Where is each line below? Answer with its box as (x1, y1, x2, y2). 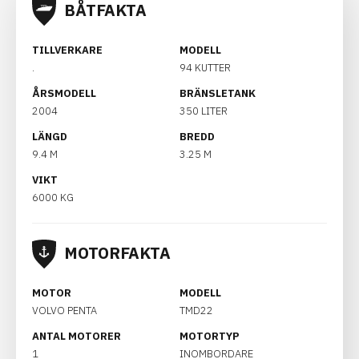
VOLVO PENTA (32, 303, 97, 317)
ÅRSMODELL (32, 86, 96, 100)
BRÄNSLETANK (179, 86, 256, 100)
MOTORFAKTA (64, 241, 171, 264)
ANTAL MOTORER (32, 329, 121, 343)
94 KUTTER (179, 60, 231, 75)
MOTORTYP (179, 329, 240, 343)
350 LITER (179, 103, 228, 118)
